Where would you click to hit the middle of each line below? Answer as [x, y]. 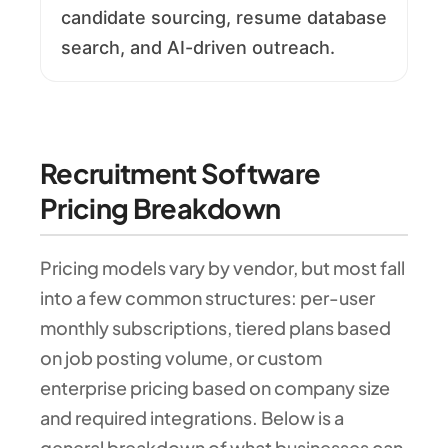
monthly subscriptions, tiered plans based [215, 327]
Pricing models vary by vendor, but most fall [222, 267]
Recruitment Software [180, 173]
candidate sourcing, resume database [224, 17]
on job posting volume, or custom [181, 357]
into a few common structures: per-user [207, 297]
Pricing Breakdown [160, 208]
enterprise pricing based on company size [215, 387]
